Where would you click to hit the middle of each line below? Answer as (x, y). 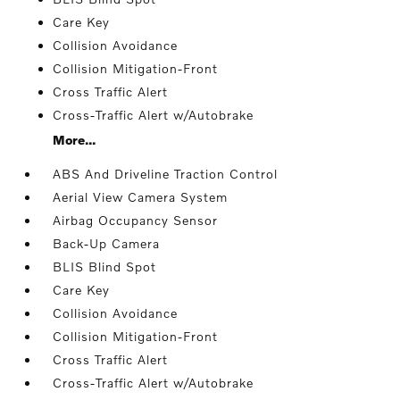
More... (75, 140)
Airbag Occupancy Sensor (136, 220)
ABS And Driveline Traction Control (166, 174)
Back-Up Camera (107, 243)
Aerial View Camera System (141, 197)
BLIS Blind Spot (105, 267)
